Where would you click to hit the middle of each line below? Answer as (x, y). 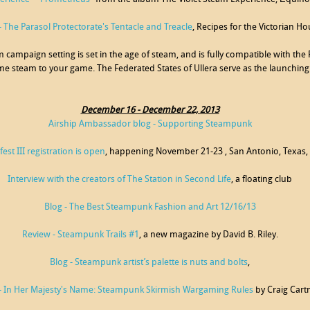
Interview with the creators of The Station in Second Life (119, 180)
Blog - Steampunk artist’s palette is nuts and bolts (149, 263)
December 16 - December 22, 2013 (150, 110)
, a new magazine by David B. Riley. (208, 235)
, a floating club (262, 180)
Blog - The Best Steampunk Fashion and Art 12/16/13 (150, 207)
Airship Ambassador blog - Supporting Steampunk (150, 124)
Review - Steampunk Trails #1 (80, 235)
